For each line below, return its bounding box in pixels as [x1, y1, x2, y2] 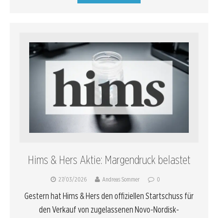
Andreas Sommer [102, 175, 140, 183]
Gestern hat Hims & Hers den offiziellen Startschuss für [24, 190, 194, 201]
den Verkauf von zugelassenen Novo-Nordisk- [39, 204, 179, 215]
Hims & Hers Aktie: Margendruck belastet [28, 152, 190, 167]
